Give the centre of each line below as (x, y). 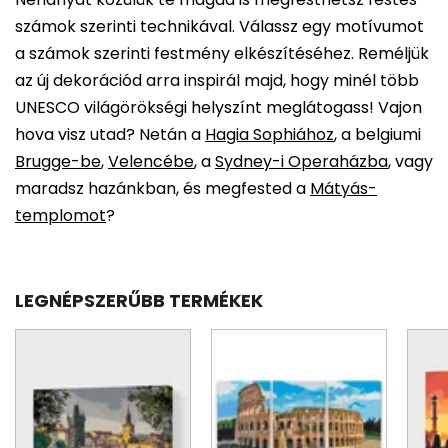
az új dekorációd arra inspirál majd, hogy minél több (217, 81)
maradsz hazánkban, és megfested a (162, 189)
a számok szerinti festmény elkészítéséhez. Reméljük (222, 54)
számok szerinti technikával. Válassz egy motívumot (219, 27)
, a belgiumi (377, 135)
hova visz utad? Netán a (110, 135)
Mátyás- (343, 189)
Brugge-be (58, 162)
